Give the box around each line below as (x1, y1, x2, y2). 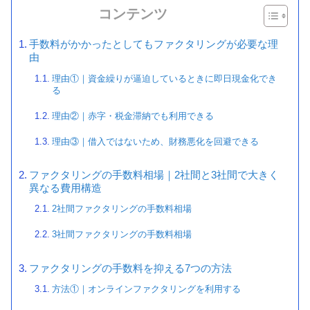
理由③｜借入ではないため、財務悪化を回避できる (51, 136, 259, 147)
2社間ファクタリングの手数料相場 (51, 203, 192, 215)
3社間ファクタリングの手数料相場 (51, 229, 192, 240)
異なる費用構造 (28, 183, 102, 194)
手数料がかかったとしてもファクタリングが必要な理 (28, 39, 278, 51)
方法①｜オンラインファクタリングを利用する (51, 284, 241, 295)
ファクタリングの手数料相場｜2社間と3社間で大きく (28, 170, 279, 181)
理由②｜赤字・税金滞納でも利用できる (51, 110, 214, 121)
